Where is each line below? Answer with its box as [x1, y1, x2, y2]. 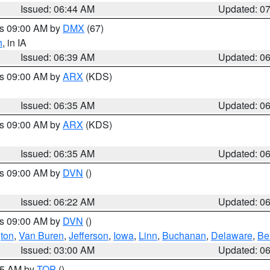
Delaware [211, 228, 253, 242]
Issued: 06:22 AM [20, 195, 95, 209]
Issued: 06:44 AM [20, 2, 95, 16]
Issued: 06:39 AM [20, 50, 95, 64]
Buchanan [162, 228, 206, 242]
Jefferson [69, 228, 108, 242]
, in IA [2, 36, 27, 49]
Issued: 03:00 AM [20, 243, 95, 257]
